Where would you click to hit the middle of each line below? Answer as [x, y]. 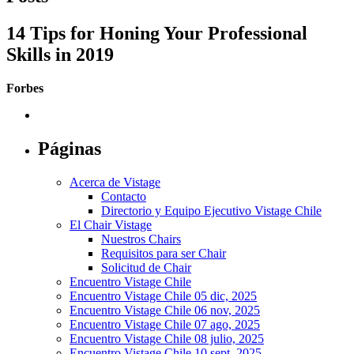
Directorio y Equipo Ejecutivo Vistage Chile [211, 210]
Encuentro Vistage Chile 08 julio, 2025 [167, 338]
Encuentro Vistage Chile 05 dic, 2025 [163, 296]
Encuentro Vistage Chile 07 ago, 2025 [165, 324]
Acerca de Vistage [115, 182]
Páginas [70, 148]
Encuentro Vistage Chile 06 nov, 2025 [165, 310]
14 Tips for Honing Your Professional [157, 33]
